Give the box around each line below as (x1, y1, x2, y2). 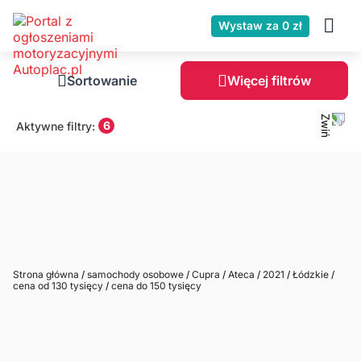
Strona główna (13, 268, 81, 280)
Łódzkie (290, 268, 331, 280)
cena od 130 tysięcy (13, 280, 106, 292)
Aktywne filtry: (16, 118, 95, 133)
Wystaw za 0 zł (218, 19, 302, 32)
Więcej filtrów (227, 73, 311, 89)
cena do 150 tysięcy (109, 280, 201, 292)
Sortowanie (66, 73, 137, 89)
